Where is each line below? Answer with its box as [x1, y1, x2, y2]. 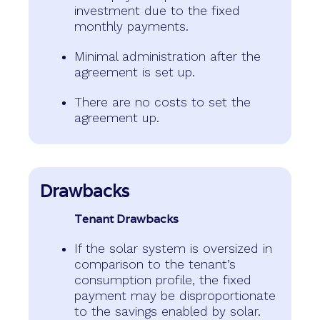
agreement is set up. [74, 65, 195, 80]
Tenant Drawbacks [74, 211, 179, 227]
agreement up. [74, 111, 159, 126]
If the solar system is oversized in [74, 241, 272, 256]
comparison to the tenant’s [74, 257, 236, 272]
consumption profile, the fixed [74, 273, 251, 288]
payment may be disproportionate [74, 289, 276, 304]
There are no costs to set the [74, 95, 251, 110]
